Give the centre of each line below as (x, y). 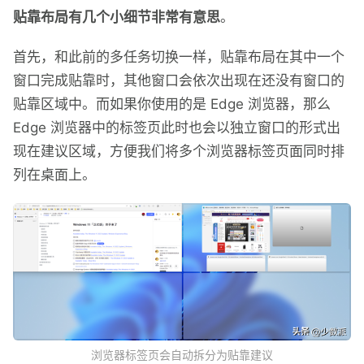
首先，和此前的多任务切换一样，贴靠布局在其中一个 (179, 57)
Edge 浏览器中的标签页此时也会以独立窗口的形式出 (177, 128)
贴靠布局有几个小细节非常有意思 (117, 17)
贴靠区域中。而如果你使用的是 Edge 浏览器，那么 (172, 104)
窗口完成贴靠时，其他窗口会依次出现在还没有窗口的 (179, 81)
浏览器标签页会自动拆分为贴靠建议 (182, 354)
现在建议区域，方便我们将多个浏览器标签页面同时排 (179, 152)
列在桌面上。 (54, 175)
